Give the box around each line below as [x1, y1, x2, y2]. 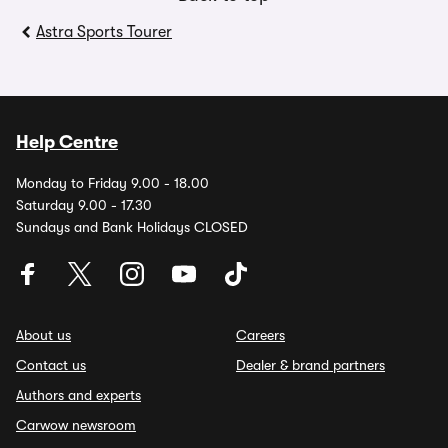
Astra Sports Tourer [36, 23, 172, 41]
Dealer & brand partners [236, 357, 385, 373]
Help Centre [16, 132, 118, 152]
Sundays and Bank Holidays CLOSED [16, 219, 248, 235]
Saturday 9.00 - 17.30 [16, 197, 152, 213]
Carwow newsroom [16, 417, 136, 433]
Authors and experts [16, 387, 141, 403]
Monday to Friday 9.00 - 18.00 [16, 175, 209, 191]
